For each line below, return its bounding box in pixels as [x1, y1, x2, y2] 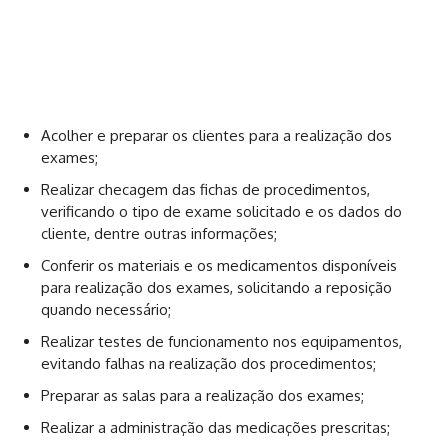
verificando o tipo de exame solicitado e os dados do [41, 201, 402, 221]
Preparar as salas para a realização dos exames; [41, 385, 364, 405]
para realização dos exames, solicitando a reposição [41, 277, 392, 297]
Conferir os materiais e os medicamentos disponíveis [41, 255, 397, 275]
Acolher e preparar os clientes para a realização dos [41, 125, 392, 145]
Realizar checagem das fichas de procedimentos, [41, 179, 370, 199]
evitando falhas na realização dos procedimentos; [41, 353, 376, 373]
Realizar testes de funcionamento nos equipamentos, [41, 331, 402, 351]
